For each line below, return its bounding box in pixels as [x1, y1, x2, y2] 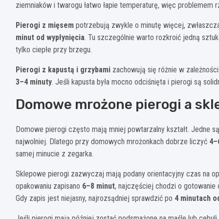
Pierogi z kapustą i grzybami [16, 65, 110, 74]
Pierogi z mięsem [16, 20, 74, 30]
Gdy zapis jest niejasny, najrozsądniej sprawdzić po [16, 193, 175, 203]
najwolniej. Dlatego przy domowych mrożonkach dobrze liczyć [16, 136, 209, 146]
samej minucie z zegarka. [16, 149, 93, 158]
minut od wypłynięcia [16, 32, 85, 42]
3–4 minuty [16, 77, 52, 87]
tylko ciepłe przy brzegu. [16, 44, 92, 54]
